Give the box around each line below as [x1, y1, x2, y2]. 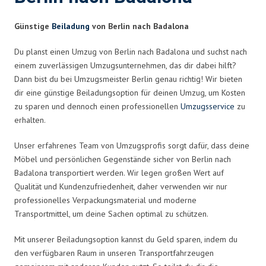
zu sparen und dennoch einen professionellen [14, 100, 180, 112]
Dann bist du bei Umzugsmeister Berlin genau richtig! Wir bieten [14, 73, 242, 84]
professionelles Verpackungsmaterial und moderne [14, 194, 197, 205]
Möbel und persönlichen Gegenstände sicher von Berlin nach [14, 153, 231, 164]
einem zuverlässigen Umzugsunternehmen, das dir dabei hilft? [14, 59, 236, 71]
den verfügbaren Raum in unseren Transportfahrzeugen [14, 247, 214, 258]
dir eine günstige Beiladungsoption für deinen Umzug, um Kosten [14, 87, 245, 98]
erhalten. [14, 114, 46, 125]
